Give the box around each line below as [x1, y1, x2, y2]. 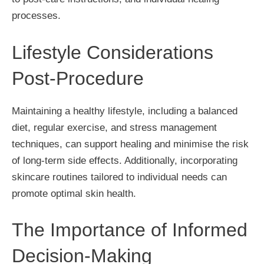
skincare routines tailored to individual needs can [12, 171, 227, 183]
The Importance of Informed [12, 219, 247, 240]
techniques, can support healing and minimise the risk [12, 138, 249, 150]
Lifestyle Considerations [12, 41, 213, 63]
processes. [12, 10, 61, 21]
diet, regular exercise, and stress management [12, 121, 217, 133]
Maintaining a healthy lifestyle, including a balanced [12, 105, 237, 117]
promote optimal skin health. [12, 187, 136, 199]
